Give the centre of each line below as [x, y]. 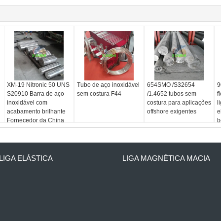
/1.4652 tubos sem [171, 94]
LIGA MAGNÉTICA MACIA [166, 158]
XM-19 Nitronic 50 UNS [38, 85]
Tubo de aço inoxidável [109, 85]
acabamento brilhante [37, 111]
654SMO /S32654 [171, 85]
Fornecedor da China [36, 120]
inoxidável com [27, 103]
